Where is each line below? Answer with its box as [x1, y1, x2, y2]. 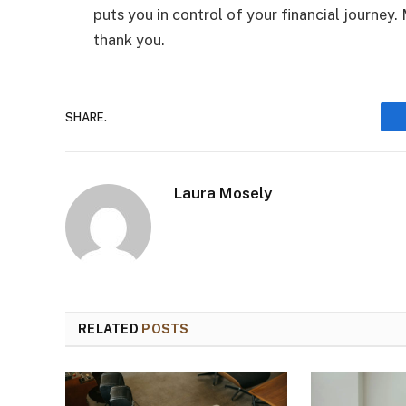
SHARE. [65, 110, 107, 124]
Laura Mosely [174, 184, 272, 203]
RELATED [78, 322, 142, 337]
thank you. [93, 31, 165, 50]
